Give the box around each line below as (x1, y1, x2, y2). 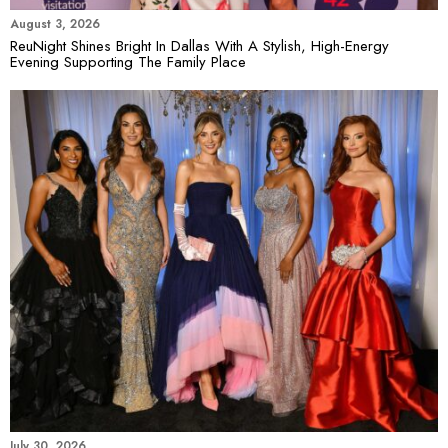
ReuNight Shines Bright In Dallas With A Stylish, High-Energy (10, 34, 389, 57)
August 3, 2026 (10, 14, 100, 33)
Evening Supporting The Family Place (10, 50, 246, 73)
